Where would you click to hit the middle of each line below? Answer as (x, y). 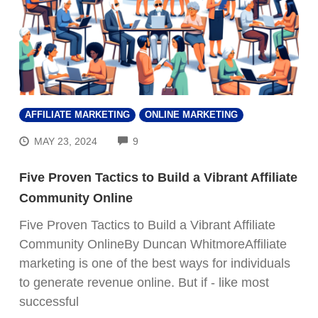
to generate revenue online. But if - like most (144, 282)
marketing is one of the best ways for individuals (155, 263)
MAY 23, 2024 (66, 141)
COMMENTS (167, 139)
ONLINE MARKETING (191, 115)
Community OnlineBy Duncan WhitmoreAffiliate (153, 244)
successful (49, 301)
